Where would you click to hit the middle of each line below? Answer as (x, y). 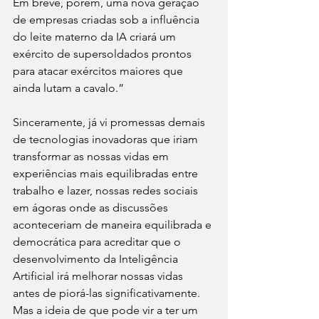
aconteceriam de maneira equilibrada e (114, 224)
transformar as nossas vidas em (92, 156)
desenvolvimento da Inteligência (97, 258)
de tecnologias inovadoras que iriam (107, 139)
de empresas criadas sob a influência (108, 19)
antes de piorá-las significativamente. (108, 293)
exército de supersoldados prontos (104, 53)
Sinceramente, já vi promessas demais (110, 122)
